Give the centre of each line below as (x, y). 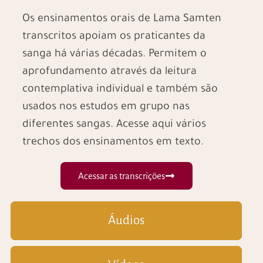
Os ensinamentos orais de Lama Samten (122, 20)
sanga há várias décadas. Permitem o (114, 55)
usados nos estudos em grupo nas (106, 108)
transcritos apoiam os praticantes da (114, 37)
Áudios (126, 221)
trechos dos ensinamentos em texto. (113, 143)
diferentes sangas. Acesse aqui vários (114, 125)
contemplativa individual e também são (120, 90)
